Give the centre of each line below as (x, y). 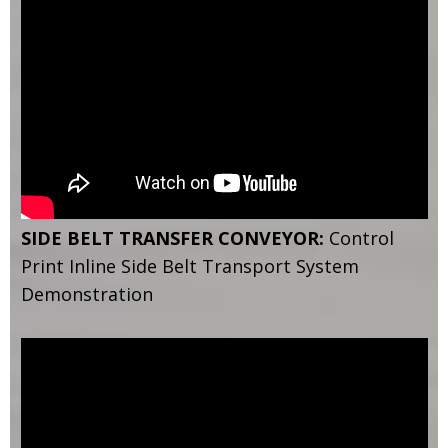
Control (358, 237)
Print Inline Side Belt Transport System (189, 265)
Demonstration (86, 293)
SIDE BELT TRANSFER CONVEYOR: (172, 237)
